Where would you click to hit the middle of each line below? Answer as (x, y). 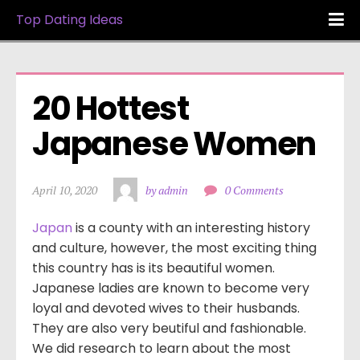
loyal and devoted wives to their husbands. (166, 308)
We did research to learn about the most (162, 348)
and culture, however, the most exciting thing (174, 248)
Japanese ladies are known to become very (171, 288)
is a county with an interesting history (191, 228)
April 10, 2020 (65, 190)
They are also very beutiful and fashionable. (169, 328)
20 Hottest (111, 108)
